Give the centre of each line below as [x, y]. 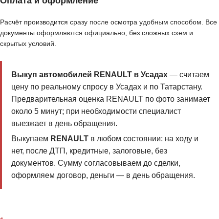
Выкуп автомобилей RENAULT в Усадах [89, 74]
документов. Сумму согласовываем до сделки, [96, 163]
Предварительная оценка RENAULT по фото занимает [110, 99]
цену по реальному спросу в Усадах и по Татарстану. [107, 87]
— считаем [188, 74]
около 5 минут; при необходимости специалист [96, 111]
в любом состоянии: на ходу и [143, 139]
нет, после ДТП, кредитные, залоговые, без [89, 151]
